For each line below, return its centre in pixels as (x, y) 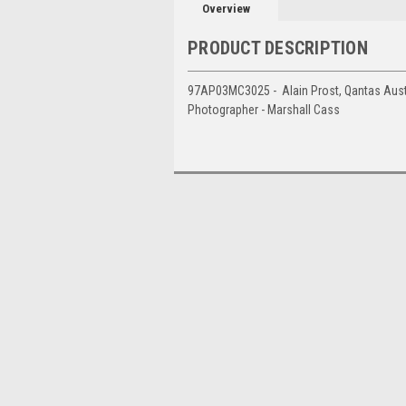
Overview (227, 9)
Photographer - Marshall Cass (264, 110)
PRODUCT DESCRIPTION (278, 48)
